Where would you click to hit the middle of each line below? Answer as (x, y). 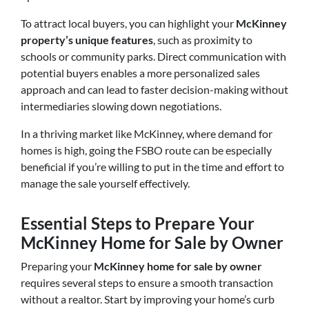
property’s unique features (87, 39)
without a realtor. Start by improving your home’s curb (148, 299)
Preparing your (57, 266)
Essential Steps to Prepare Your (138, 223)
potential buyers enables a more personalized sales (140, 72)
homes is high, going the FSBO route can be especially (146, 150)
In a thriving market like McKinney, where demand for (147, 133)
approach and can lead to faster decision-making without (154, 89)
